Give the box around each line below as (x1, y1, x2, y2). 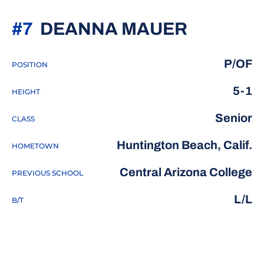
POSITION (12, 60, 48, 69)
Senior (215, 111, 252, 124)
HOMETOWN (12, 141, 59, 150)
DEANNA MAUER (40, 19, 187, 38)
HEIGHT (12, 87, 40, 96)
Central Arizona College (120, 166, 252, 179)
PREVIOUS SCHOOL (12, 169, 83, 177)
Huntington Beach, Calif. (117, 138, 252, 151)
